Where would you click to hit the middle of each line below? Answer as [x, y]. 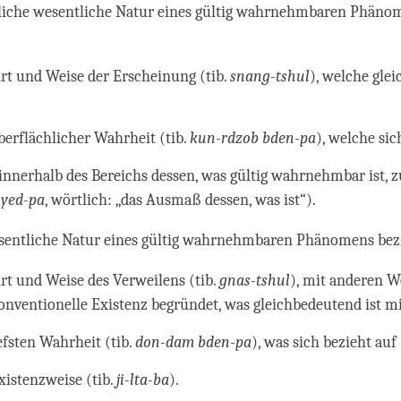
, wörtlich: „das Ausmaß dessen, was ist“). [181, 200]
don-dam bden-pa [194, 343]
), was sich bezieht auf [324, 343]
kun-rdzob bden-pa [253, 139]
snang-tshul [270, 77]
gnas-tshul [255, 281]
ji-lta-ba [143, 380]
